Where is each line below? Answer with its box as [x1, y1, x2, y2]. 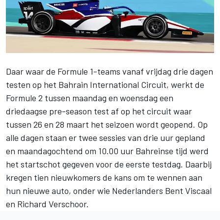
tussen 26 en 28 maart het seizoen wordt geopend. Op [6, 118, 208, 130]
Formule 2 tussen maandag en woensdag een [6, 92, 173, 103]
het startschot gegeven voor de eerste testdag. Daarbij [6, 158, 212, 169]
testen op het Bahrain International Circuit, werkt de [6, 79, 204, 90]
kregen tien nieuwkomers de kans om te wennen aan [6, 171, 202, 183]
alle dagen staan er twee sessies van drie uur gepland [6, 132, 205, 143]
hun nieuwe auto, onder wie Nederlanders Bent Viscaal [6, 185, 212, 196]
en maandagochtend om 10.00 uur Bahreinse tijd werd [6, 145, 209, 156]
